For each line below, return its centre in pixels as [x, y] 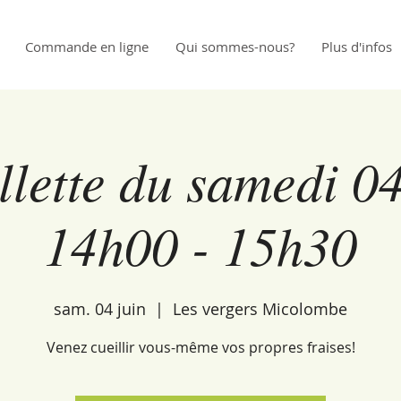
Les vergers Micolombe [260, 309]
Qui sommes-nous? [235, 47]
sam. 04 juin [100, 309]
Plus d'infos [357, 47]
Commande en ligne [87, 47]
